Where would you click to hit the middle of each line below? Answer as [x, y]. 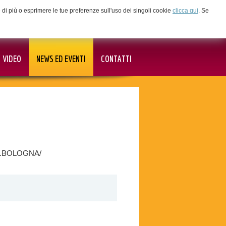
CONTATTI [116, 59]
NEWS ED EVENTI [61, 59]
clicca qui [185, 11]
